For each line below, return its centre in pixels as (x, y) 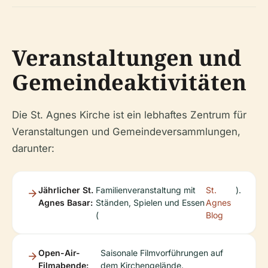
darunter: (33, 148)
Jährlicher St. (66, 190)
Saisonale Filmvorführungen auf (162, 252)
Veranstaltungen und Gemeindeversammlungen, (126, 131)
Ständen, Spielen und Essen (150, 202)
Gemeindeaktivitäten (129, 82)
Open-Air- (59, 252)
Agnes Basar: (66, 202)
